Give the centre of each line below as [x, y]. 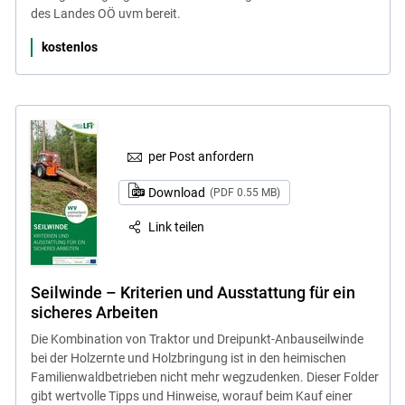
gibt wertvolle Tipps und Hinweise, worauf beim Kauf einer [191, 396]
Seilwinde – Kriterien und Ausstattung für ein [193, 292]
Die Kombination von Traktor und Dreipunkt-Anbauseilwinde [197, 339]
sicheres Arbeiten [94, 312]
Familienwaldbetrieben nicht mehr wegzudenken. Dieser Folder [204, 377]
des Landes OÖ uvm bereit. [105, 13]
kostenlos [69, 47]
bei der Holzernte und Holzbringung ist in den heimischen [188, 358]
